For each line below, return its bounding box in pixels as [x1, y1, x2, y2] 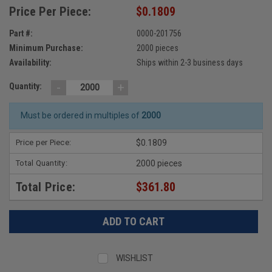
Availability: [9, 57, 52, 67]
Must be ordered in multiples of [20, 110, 141, 121]
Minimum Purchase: [9, 42, 83, 53]
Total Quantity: [16, 158, 67, 168]
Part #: [9, 28, 33, 38]
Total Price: [16, 179, 75, 194]
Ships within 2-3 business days [136, 57, 243, 67]
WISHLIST [116, 253, 154, 263]
